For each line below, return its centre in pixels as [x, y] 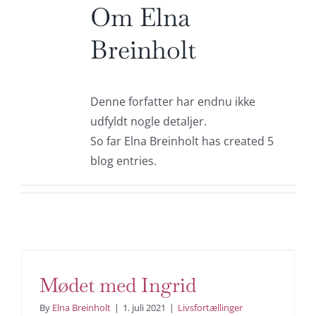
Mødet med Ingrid [118, 285]
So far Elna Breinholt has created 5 [182, 141]
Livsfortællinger [210, 308]
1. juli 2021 [144, 308]
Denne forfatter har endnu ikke [172, 102]
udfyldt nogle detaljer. [148, 121]
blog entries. [123, 161]
